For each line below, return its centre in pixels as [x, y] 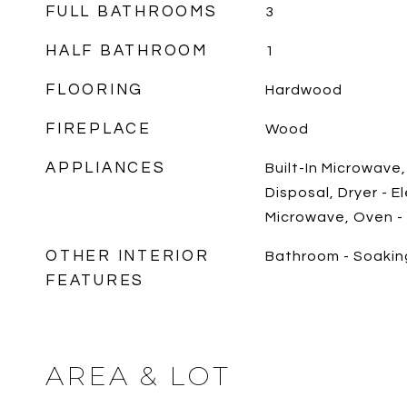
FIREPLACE [99, 129]
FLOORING [94, 90]
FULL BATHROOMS [132, 12]
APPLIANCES [106, 168]
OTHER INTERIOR [128, 256]
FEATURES [95, 281]
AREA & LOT [138, 376]
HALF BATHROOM [127, 51]
